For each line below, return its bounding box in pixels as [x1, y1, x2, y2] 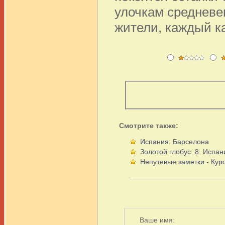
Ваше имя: [140, 215, 175, 224]
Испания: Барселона [140, 137, 209, 146]
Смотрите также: [119, 121, 178, 130]
